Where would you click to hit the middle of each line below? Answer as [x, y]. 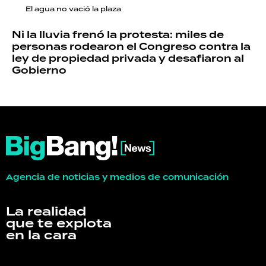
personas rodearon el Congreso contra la [131, 47]
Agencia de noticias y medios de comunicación [117, 177]
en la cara [41, 235]
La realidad [46, 212]
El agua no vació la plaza [73, 9]
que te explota [59, 224]
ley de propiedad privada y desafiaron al [128, 58]
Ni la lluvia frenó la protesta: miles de [118, 35]
